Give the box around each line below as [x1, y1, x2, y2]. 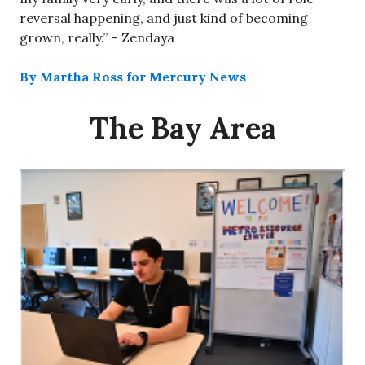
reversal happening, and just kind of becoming [20, 10, 308, 27]
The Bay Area [89, 109, 276, 147]
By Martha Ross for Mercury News [20, 68, 246, 86]
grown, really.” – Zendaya [20, 29, 174, 46]
